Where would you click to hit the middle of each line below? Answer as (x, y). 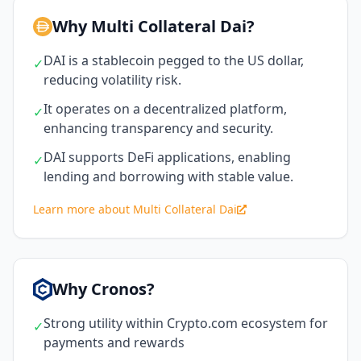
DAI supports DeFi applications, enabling (167, 157)
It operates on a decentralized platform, (165, 108)
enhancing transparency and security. (158, 128)
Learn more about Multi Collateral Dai (135, 209)
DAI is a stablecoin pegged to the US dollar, (174, 60)
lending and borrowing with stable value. (168, 176)
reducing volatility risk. (112, 79)
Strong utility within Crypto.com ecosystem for (186, 323)
